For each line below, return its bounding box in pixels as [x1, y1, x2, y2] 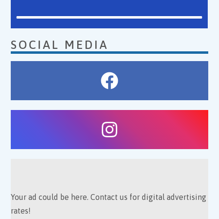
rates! [11, 206, 31, 215]
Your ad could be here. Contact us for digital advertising [11, 192, 207, 201]
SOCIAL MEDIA [11, 38, 109, 51]
